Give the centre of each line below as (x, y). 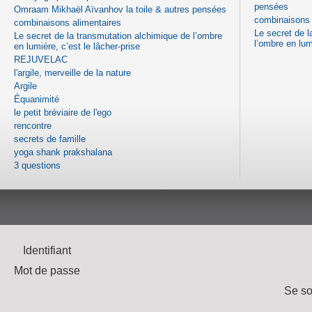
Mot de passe (47, 270)
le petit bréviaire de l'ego (63, 112)
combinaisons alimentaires (68, 22)
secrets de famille (50, 139)
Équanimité (37, 99)
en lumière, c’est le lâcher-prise (77, 46)
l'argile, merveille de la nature (72, 72)
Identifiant (47, 250)
